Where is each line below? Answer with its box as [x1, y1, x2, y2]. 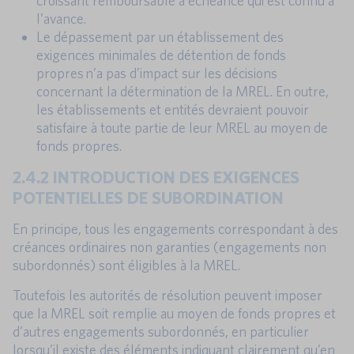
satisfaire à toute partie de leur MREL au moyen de [36, 119, 328, 136]
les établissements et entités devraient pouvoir [36, 100, 309, 118]
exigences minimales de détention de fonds [36, 46, 286, 63]
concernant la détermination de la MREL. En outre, [36, 82, 329, 100]
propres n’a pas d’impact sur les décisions [36, 64, 277, 81]
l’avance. [36, 9, 86, 27]
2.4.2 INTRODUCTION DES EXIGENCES [13, 166, 299, 186]
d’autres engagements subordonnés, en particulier [13, 322, 309, 340]
